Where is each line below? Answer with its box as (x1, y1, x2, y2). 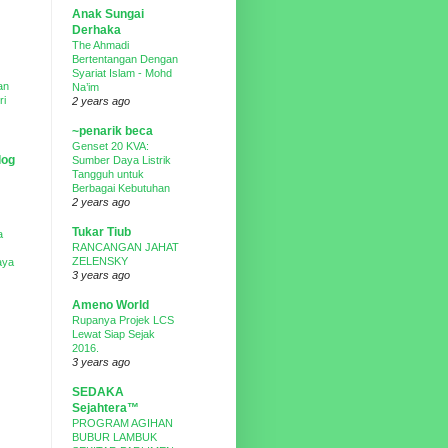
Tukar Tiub (72, 225, 131, 239)
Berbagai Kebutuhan (72, 182, 170, 194)
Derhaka (72, 23, 121, 37)
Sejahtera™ (72, 401, 139, 415)
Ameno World (72, 298, 149, 312)
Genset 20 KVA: (72, 140, 149, 152)
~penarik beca (72, 124, 153, 138)
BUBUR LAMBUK (72, 431, 157, 443)
